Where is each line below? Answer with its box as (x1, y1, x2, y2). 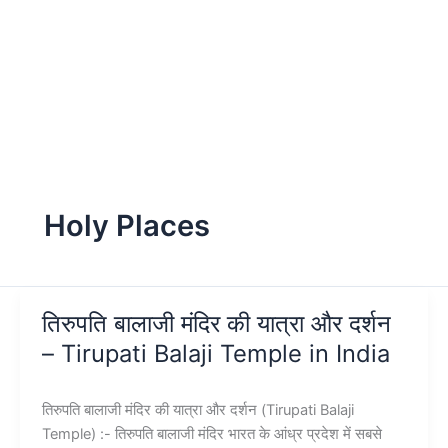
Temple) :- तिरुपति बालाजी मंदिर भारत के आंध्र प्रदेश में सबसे (41, 424, 382, 443)
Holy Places (43, 207, 210, 243)
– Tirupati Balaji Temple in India (41, 338, 390, 368)
